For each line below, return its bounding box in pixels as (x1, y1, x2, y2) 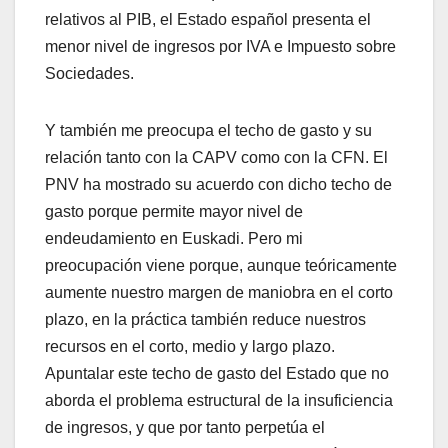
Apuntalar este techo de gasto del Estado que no (45, 365, 389, 383)
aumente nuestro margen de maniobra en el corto (45, 284, 393, 302)
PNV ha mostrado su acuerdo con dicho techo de (45, 176, 392, 194)
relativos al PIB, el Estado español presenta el (45, 11, 371, 29)
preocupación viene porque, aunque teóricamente (45, 257, 397, 275)
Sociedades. (45, 65, 134, 83)
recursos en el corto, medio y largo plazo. (45, 338, 335, 356)
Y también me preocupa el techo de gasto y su (45, 122, 372, 140)
